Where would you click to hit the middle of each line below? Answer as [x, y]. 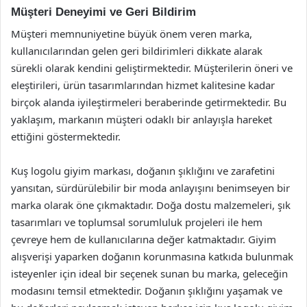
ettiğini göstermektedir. [66, 136]
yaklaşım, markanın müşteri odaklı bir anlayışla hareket [142, 119]
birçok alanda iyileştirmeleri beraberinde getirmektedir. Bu [149, 102]
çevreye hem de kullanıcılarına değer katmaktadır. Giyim [144, 239]
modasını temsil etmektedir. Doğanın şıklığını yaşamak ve [147, 291]
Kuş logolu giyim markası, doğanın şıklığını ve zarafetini [143, 171]
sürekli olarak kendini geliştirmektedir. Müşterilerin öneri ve [152, 68]
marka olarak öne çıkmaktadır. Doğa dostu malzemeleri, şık [151, 205]
